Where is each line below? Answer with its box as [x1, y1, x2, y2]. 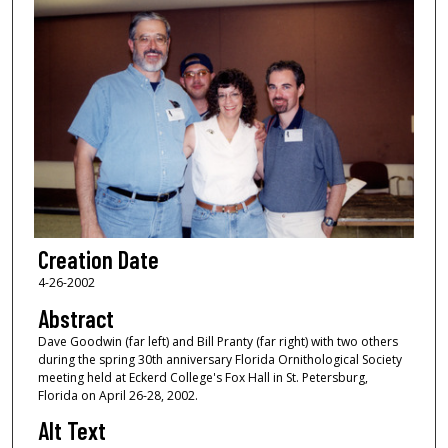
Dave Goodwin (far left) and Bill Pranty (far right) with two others [37, 332, 398, 350]
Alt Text [37, 416, 106, 446]
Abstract [37, 303, 114, 333]
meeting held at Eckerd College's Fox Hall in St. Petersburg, [37, 368, 368, 386]
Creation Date [37, 245, 159, 275]
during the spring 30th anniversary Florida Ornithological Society [37, 350, 402, 368]
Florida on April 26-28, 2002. [37, 386, 198, 404]
